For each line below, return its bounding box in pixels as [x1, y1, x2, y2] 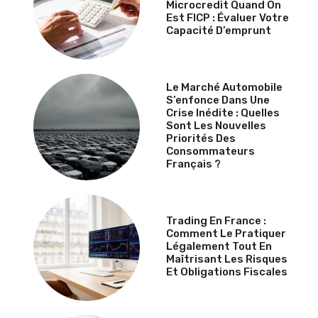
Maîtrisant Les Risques [166, 252, 287, 265]
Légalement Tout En [166, 239, 272, 253]
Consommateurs [166, 144, 255, 158]
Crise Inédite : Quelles [166, 106, 280, 119]
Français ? [166, 157, 221, 170]
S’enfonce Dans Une [166, 93, 270, 106]
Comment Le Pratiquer [166, 226, 286, 240]
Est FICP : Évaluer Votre [166, 11, 289, 24]
